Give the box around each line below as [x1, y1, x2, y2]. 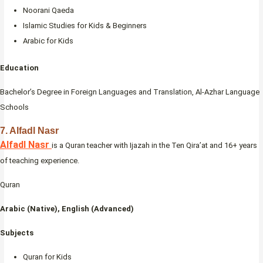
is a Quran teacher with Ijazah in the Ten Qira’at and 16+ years [52, 140, 257, 150]
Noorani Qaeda [23, 6, 74, 15]
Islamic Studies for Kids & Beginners [23, 21, 147, 31]
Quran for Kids [23, 252, 72, 261]
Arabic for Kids [23, 36, 73, 46]
